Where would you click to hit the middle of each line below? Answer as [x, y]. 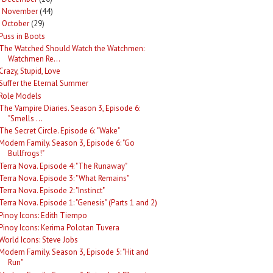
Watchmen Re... [34, 58]
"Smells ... [26, 118]
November [19, 11]
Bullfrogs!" [27, 154]
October [15, 24]
